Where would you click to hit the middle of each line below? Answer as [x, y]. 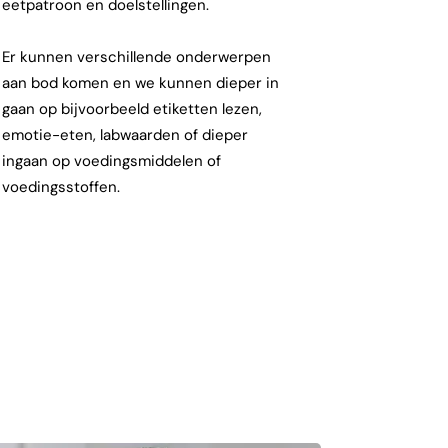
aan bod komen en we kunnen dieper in [140, 83]
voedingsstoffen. [63, 187]
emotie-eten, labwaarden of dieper [125, 135]
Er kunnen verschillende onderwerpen [136, 57]
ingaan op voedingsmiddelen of [111, 161]
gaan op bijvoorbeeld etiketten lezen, [132, 109]
